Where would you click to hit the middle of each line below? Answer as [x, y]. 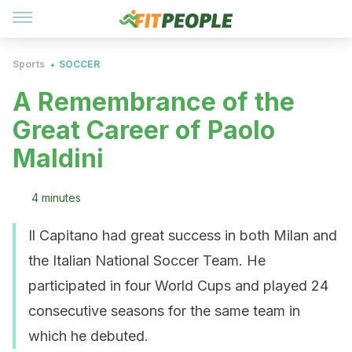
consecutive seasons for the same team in [164, 311]
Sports [29, 64]
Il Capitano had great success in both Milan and [183, 235]
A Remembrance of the [154, 102]
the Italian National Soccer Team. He [147, 260]
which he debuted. [88, 336]
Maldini [58, 158]
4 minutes [56, 198]
